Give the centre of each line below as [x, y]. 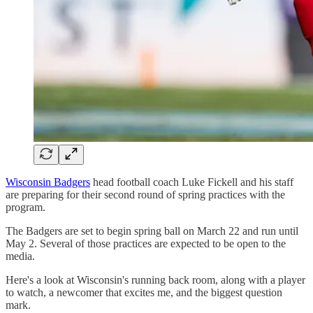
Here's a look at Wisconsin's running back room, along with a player [155, 279]
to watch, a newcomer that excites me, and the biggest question [144, 292]
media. [23, 256]
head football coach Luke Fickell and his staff [192, 182]
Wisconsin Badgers [48, 182]
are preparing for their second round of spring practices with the [145, 194]
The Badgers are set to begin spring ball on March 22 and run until [152, 231]
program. [27, 207]
